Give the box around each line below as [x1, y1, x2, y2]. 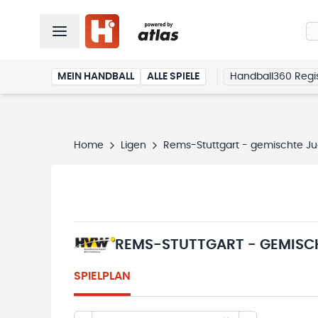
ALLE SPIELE [147, 72, 199, 82]
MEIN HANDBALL [57, 72, 134, 82]
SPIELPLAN [74, 270, 131, 282]
